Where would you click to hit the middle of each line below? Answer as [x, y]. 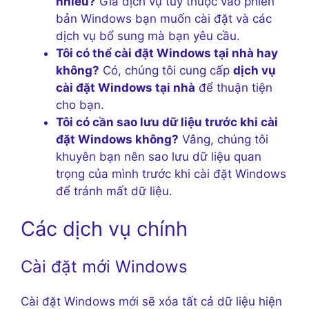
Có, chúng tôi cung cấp [166, 70]
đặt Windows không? [117, 139]
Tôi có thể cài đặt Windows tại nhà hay [167, 53]
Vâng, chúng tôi [223, 139]
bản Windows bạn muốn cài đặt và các [164, 18]
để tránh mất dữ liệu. [114, 191]
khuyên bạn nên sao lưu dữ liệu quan [159, 156]
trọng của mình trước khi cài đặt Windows [171, 173]
